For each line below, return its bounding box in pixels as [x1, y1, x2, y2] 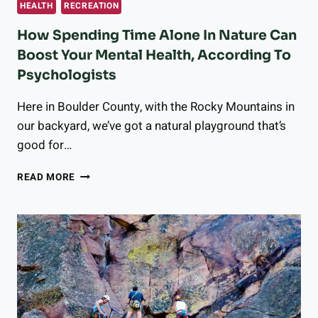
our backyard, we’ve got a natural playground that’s [17, 117, 286, 136]
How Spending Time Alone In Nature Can [17, 27, 297, 45]
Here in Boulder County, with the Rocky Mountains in [17, 98, 295, 116]
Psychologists [17, 67, 116, 84]
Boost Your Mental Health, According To [17, 47, 291, 65]
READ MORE [17, 170, 76, 185]
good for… [17, 136, 72, 155]
